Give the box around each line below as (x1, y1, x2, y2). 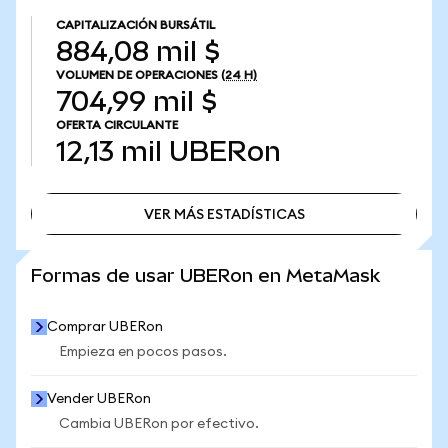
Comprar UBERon (47, 320, 163, 334)
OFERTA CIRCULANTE (56, 119, 178, 131)
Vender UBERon (47, 392, 151, 406)
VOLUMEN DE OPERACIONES (56, 69, 218, 81)
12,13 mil (56, 136, 162, 167)
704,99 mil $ (56, 86, 217, 117)
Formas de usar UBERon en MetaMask (31, 265, 380, 286)
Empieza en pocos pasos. (59, 345, 227, 359)
